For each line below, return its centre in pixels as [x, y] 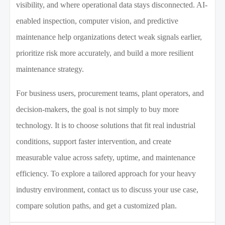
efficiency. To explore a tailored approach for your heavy [106, 174]
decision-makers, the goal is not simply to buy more [98, 109]
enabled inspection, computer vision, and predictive [97, 21]
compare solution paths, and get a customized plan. [97, 206]
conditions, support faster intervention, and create [94, 142]
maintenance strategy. [50, 69]
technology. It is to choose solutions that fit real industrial [106, 126]
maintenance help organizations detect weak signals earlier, [109, 37]
